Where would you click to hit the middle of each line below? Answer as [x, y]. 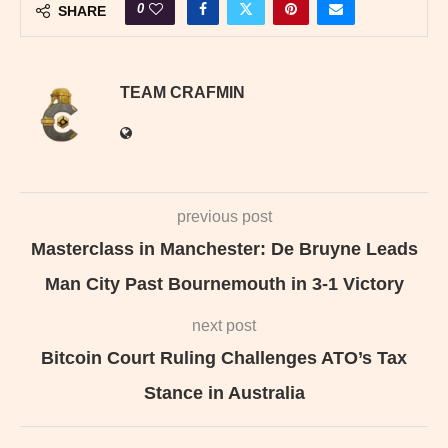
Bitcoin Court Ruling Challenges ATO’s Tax [224, 357]
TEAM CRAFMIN [182, 92]
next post [224, 325]
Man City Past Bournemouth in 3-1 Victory [224, 283]
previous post [224, 216]
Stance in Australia [224, 392]
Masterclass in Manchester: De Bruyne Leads [224, 248]
